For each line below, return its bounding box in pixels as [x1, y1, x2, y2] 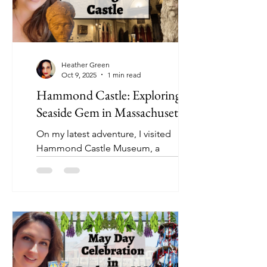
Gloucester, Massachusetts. [36, 170, 151, 182]
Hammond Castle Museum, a [36, 142, 160, 154]
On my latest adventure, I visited [36, 128, 171, 139]
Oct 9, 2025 [61, 70, 97, 79]
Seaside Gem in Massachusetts [36, 103, 187, 121]
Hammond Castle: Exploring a [36, 86, 189, 104]
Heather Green [61, 60, 110, 69]
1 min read [107, 70, 141, 79]
